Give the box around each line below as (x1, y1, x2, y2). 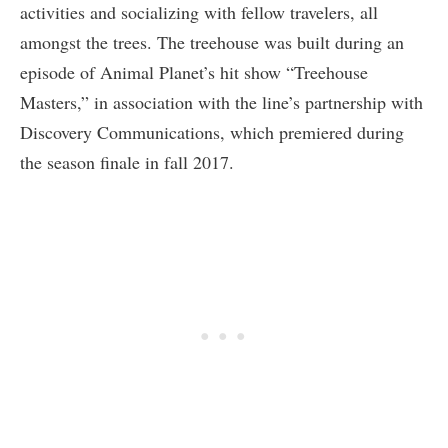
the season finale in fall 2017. (20, 149, 234, 174)
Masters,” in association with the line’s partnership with (20, 89, 423, 114)
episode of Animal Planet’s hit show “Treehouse (20, 59, 368, 84)
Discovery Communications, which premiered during (20, 119, 404, 144)
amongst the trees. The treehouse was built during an (20, 29, 404, 54)
